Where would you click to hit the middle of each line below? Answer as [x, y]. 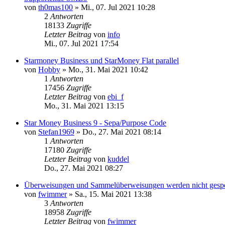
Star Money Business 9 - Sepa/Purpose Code [95, 123]
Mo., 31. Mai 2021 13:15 [84, 105]
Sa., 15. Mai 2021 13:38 [113, 194]
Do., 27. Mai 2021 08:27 [84, 168]
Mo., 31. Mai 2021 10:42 [108, 69]
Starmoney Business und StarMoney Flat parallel [101, 60]
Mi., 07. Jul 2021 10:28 [118, 7]
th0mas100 [55, 7]
